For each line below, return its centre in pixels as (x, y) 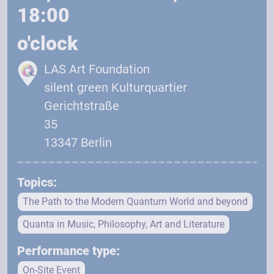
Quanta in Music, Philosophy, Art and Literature (124, 224)
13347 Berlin (78, 143)
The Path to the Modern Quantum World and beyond (135, 201)
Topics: (37, 182)
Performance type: (68, 250)
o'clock (48, 43)
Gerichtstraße (82, 106)
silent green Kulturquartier (116, 87)
